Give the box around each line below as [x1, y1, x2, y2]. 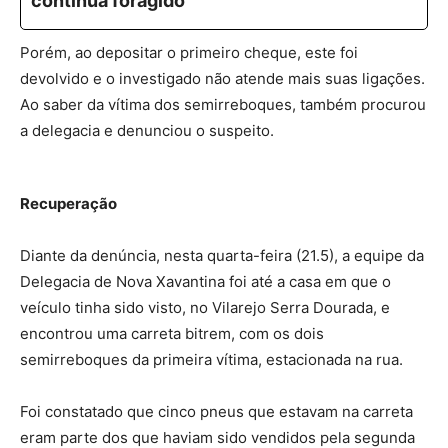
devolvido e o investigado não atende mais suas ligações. [20, 68, 425, 88]
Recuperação [20, 193, 117, 213]
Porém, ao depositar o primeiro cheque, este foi [20, 42, 358, 62]
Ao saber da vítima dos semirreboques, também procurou [20, 94, 426, 114]
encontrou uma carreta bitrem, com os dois [20, 323, 324, 343]
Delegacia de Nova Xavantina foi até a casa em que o [20, 271, 391, 291]
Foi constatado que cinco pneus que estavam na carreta [20, 401, 413, 421]
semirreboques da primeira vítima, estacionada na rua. [20, 349, 403, 369]
